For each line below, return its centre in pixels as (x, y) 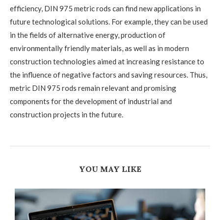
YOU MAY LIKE (110, 169)
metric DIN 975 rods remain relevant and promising (93, 88)
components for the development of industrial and (91, 101)
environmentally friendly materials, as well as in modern (99, 48)
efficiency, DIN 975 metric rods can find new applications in (105, 9)
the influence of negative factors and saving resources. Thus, (109, 75)
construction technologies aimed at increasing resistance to (107, 62)
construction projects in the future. (67, 115)
